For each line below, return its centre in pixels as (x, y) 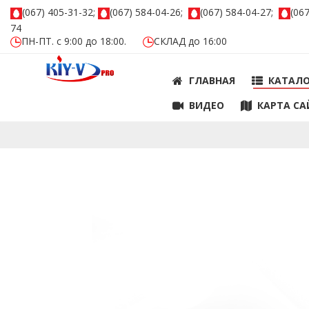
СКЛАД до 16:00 (190, 41)
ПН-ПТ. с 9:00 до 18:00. (81, 41)
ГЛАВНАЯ (212, 81)
